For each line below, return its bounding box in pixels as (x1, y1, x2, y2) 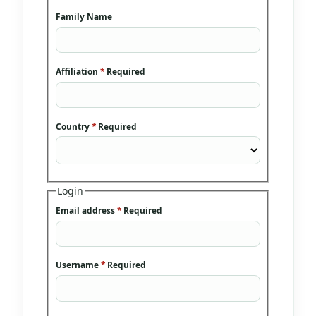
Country (56, 120, 92, 132)
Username (56, 259, 102, 271)
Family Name (56, 11, 113, 23)
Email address (56, 204, 118, 216)
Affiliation (56, 65, 101, 77)
